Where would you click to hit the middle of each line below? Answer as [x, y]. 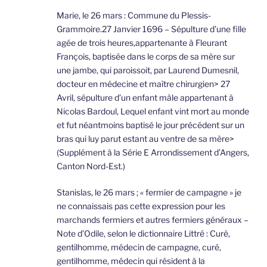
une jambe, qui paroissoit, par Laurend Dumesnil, [148, 70]
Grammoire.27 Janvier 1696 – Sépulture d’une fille [151, 29]
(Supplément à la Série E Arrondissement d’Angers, [153, 153]
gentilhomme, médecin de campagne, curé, [139, 247]
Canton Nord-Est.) [91, 166]
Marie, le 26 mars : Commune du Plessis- [134, 15]
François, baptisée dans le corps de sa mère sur [146, 57]
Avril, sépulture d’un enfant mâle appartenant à [145, 98]
